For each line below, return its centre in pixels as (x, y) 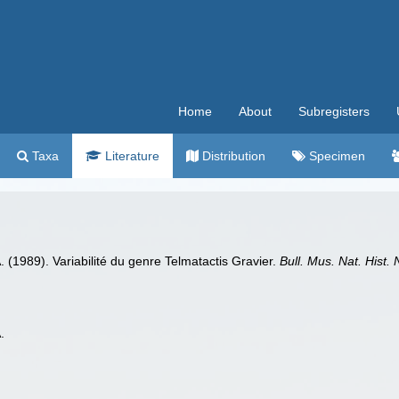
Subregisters (334, 111)
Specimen (335, 156)
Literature (130, 156)
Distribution (232, 156)
